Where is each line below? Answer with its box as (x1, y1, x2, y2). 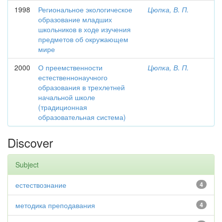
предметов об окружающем (38, 34, 128, 44)
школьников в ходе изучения (38, 24, 131, 34)
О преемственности (38, 62, 103, 72)
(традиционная (38, 102, 87, 112)
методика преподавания (15, 200, 95, 210)
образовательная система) (38, 112, 126, 122)
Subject (15, 160, 39, 169)
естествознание (15, 180, 66, 190)
